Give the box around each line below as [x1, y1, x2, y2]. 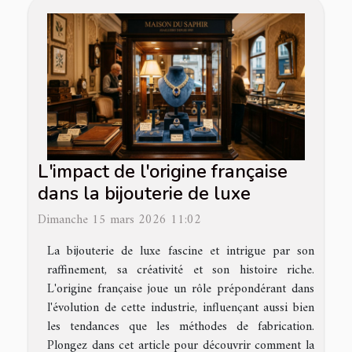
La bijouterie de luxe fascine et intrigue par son [47, 240, 314, 263]
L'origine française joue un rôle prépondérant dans [47, 278, 314, 301]
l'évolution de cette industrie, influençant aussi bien [47, 297, 314, 320]
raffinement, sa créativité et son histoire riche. [47, 259, 314, 282]
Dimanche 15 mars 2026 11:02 [38, 209, 201, 232]
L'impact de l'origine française [38, 159, 288, 185]
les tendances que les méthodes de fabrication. [47, 316, 314, 339]
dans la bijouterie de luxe [38, 181, 251, 207]
